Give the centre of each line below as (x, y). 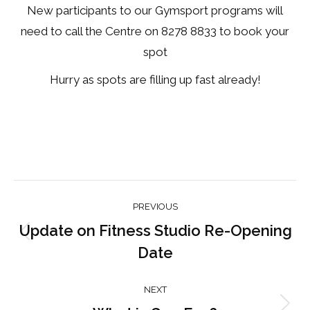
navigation (74, 225)
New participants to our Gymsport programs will (155, 11)
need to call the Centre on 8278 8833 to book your (155, 31)
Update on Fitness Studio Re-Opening (155, 231)
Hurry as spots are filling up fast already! (155, 80)
